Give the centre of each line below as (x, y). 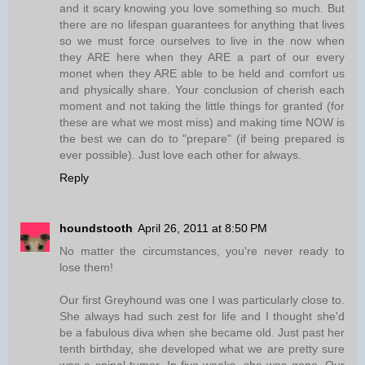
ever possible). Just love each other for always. (180, 155)
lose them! (86, 268)
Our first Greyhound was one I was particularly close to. (202, 300)
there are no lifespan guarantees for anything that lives (202, 25)
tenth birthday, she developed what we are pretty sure (202, 349)
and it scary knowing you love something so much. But (202, 9)
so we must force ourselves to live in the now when (202, 41)
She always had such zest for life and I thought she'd (202, 317)
